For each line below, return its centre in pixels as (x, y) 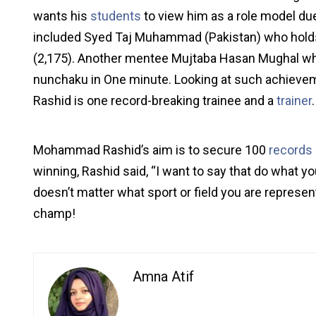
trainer (294, 101)
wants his (62, 16)
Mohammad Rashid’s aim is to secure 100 (151, 150)
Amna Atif (163, 277)
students (116, 16)
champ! (54, 214)
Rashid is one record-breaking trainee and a (155, 101)
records (291, 150)
